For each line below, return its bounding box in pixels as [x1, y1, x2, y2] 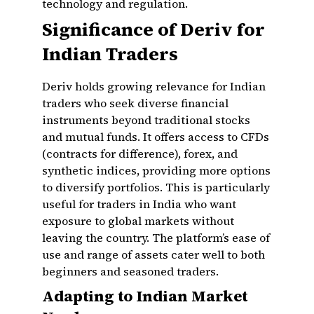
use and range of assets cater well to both [42, 247, 265, 262]
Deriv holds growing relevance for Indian [42, 78, 266, 94]
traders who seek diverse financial [42, 95, 228, 111]
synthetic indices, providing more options [42, 163, 271, 178]
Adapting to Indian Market [42, 285, 247, 306]
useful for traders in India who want [42, 196, 236, 212]
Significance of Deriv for [42, 17, 265, 42]
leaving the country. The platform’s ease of [42, 230, 270, 245]
